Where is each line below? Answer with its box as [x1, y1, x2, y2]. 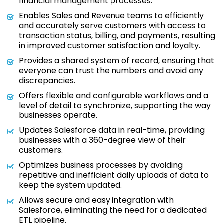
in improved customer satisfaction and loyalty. [19, 40, 200, 51]
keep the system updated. [19, 179, 122, 191]
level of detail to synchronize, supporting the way [19, 100, 211, 111]
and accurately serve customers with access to [19, 20, 206, 31]
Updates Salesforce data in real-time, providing [19, 124, 205, 136]
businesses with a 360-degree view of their [19, 134, 186, 146]
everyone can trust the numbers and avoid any [19, 65, 203, 76]
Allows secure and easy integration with [19, 194, 174, 206]
